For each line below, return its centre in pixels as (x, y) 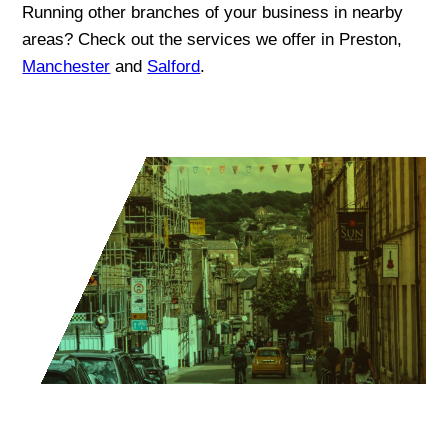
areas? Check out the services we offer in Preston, (212, 40)
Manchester (66, 67)
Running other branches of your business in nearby (213, 13)
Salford (174, 67)
